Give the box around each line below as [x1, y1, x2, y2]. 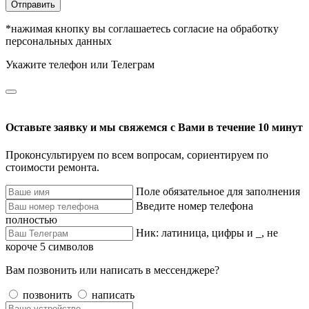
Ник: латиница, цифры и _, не [136, 226, 278, 239]
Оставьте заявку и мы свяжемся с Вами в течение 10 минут [6, 121, 303, 134]
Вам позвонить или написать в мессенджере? [6, 263, 219, 276]
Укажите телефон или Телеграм [6, 59, 154, 71]
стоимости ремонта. [6, 161, 99, 173]
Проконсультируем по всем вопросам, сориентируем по [6, 148, 268, 161]
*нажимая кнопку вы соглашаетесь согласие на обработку [6, 23, 279, 35]
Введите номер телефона [136, 199, 253, 212]
